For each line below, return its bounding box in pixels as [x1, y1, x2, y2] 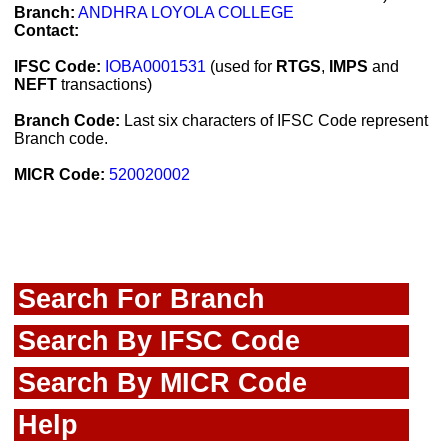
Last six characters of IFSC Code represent [120, 112, 428, 129]
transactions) [57, 76, 152, 93]
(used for [206, 58, 276, 75]
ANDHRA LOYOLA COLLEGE [78, 4, 294, 21]
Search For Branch [18, 283, 265, 314]
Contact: [14, 22, 79, 39]
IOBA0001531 [105, 58, 206, 75]
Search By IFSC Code [18, 325, 300, 356]
